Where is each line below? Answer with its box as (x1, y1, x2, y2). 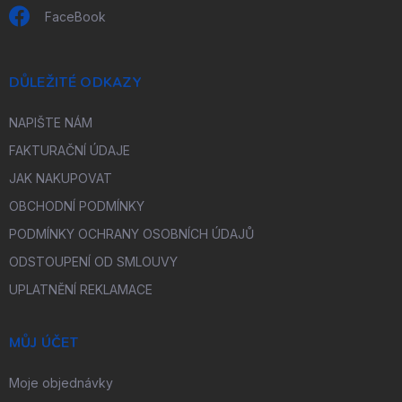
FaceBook (45, 9, 106, 25)
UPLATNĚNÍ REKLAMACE (9, 282, 153, 298)
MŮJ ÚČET (9, 333, 80, 353)
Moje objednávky (9, 375, 113, 391)
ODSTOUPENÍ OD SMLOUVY (9, 254, 178, 270)
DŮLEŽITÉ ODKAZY (9, 73, 143, 92)
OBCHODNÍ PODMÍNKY (9, 198, 144, 214)
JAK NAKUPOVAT (9, 170, 112, 187)
